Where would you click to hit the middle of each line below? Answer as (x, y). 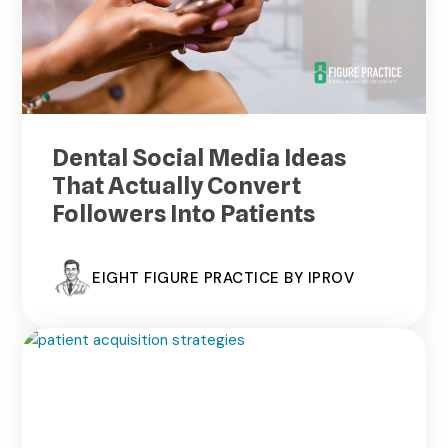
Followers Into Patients (184, 214)
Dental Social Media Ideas (199, 158)
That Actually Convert (177, 186)
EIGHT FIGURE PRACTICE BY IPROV (223, 277)
